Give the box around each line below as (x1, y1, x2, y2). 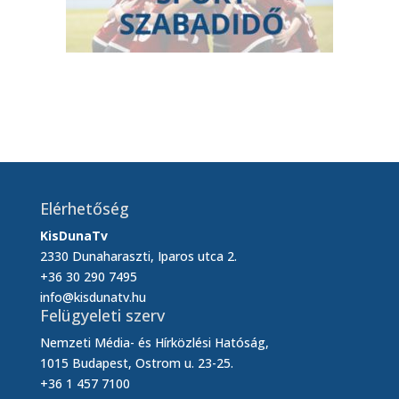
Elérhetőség (39, 198, 129, 219)
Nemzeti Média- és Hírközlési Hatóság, (39, 334, 269, 351)
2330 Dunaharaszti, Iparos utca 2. (39, 248, 237, 265)
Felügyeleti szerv (39, 305, 165, 326)
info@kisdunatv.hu (39, 289, 146, 305)
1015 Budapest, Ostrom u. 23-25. (39, 354, 233, 371)
